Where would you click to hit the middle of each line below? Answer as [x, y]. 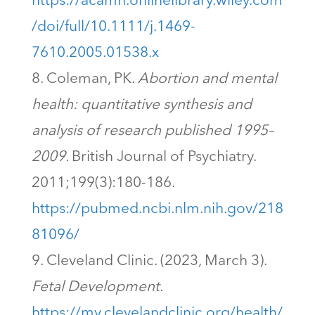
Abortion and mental [207, 79]
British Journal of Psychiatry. [163, 157]
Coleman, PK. [92, 79]
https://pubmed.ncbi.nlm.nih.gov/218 [157, 210]
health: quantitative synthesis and [141, 105]
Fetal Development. [97, 288]
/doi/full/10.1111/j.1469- [113, 27]
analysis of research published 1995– [152, 131]
